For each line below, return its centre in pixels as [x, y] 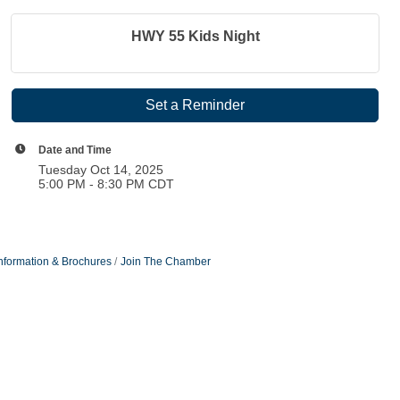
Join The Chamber [165, 261]
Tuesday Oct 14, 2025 [101, 169]
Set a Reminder [196, 104]
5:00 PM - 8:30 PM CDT [107, 183]
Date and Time [75, 149]
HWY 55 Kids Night [195, 36]
